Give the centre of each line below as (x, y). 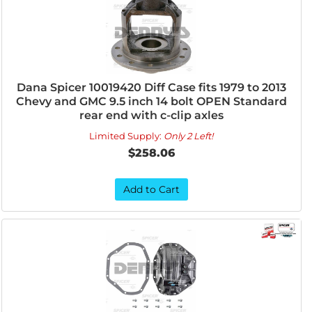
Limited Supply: (127, 136)
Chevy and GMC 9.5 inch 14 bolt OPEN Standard (151, 101)
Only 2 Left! (189, 136)
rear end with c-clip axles (151, 115)
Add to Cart (151, 189)
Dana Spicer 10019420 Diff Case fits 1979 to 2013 (151, 87)
